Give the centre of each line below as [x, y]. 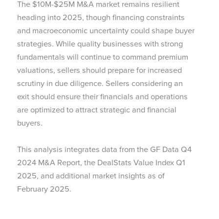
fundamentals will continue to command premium [103, 57]
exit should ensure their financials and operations [102, 97]
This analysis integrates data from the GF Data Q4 [104, 149]
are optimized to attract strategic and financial [97, 110]
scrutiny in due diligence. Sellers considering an [100, 84]
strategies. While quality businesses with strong [100, 44]
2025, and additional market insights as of [91, 175]
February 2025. [44, 189]
